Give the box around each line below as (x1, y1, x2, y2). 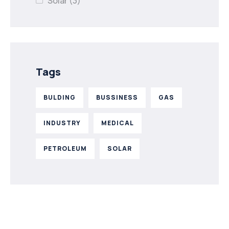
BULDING (43, 93, 76, 102)
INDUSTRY (43, 118, 81, 127)
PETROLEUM (43, 144, 87, 153)
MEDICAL (101, 118, 134, 127)
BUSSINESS (96, 93, 138, 102)
